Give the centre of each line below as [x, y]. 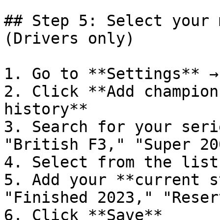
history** [46, 109]
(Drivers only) [69, 38]
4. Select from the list [111, 162]
